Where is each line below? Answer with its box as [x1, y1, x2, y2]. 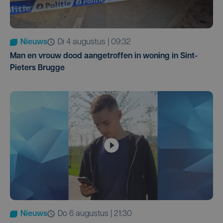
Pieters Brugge [10, 64, 65, 72]
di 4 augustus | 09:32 [63, 38, 131, 46]
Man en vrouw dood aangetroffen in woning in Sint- [10, 52, 198, 60]
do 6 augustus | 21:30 [63, 210, 132, 218]
